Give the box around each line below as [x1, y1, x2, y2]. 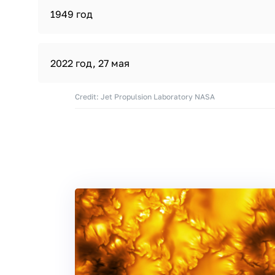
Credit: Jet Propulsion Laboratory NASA [75, 92, 215, 101]
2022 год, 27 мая [50, 57, 130, 69]
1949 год [50, 8, 93, 20]
